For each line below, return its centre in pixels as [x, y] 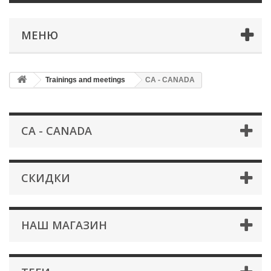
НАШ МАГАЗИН [64, 225]
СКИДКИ [46, 178]
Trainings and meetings [85, 80]
